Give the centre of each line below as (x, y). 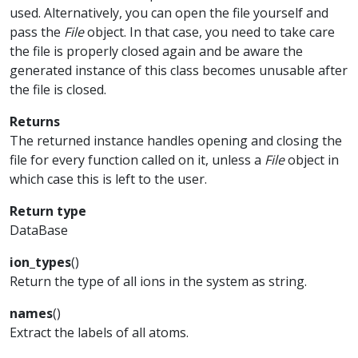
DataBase (39, 230)
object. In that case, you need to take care (209, 32)
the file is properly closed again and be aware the (156, 51)
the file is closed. (58, 89)
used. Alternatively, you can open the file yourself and (169, 13)
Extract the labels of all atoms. (99, 332)
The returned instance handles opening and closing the (176, 141)
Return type (48, 211)
